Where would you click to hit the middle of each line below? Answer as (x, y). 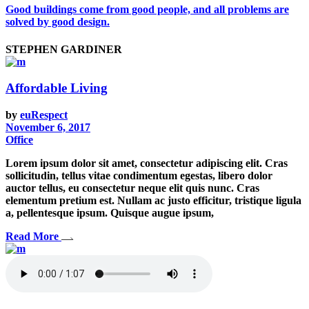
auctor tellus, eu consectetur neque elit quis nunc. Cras (132, 188)
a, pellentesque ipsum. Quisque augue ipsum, (110, 213)
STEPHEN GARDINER (64, 49)
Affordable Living (57, 88)
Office (19, 140)
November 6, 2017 (48, 128)
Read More (32, 237)
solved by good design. (58, 22)
